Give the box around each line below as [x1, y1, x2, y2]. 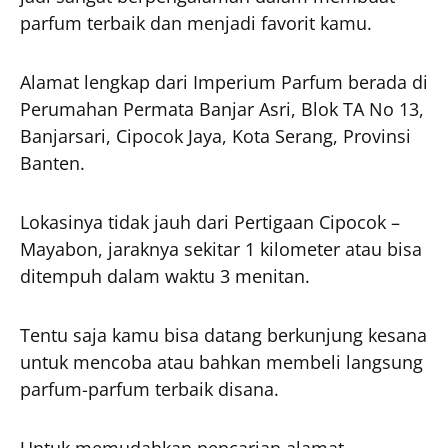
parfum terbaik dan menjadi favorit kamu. [20, 10, 372, 35]
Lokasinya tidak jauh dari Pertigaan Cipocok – [20, 209, 400, 234]
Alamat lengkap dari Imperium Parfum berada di [20, 69, 428, 94]
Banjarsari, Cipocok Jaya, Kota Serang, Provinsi [20, 123, 411, 148]
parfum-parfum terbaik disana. [20, 376, 279, 401]
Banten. [20, 150, 85, 175]
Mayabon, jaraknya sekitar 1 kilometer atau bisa [20, 236, 422, 261]
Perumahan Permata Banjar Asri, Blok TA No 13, [20, 96, 424, 121]
